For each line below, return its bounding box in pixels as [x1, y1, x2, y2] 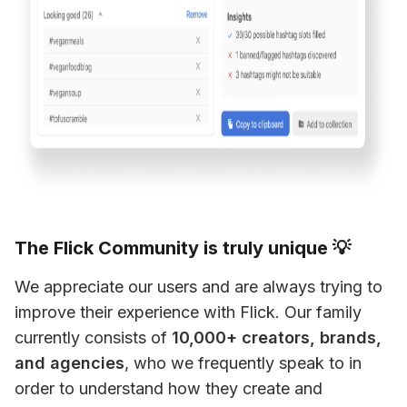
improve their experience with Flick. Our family [15, 303, 362, 322]
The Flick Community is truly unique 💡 [15, 237, 351, 259]
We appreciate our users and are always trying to [15, 277, 382, 296]
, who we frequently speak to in [124, 353, 362, 372]
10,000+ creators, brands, [172, 328, 382, 347]
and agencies [15, 353, 124, 372]
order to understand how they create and [15, 379, 323, 398]
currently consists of [15, 328, 172, 347]
